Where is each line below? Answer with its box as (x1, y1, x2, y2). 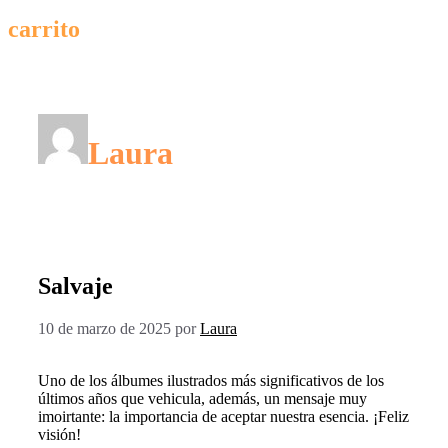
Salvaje (38, 273, 113, 300)
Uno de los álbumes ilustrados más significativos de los (38, 372, 384, 390)
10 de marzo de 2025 (38, 320, 171, 338)
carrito (8, 15, 80, 42)
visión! (38, 426, 81, 444)
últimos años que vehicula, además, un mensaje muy (38, 390, 367, 408)
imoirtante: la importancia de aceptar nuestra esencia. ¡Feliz (38, 408, 409, 426)
